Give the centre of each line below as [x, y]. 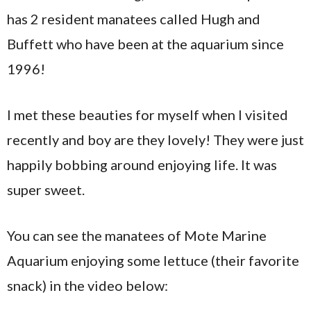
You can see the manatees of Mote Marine [137, 236]
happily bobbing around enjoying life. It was [142, 165]
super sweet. [46, 190]
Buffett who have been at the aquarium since [145, 44]
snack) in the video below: [87, 286]
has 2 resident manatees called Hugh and [134, 19]
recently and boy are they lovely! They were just [155, 140]
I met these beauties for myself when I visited [148, 115]
